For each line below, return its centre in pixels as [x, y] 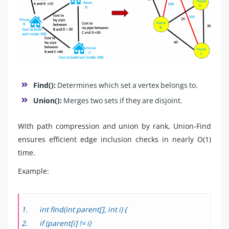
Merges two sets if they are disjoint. [122, 100]
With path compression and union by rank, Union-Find [114, 126]
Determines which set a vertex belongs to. [127, 85]
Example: [33, 171]
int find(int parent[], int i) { [83, 209]
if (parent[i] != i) [65, 223]
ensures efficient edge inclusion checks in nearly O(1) [114, 139]
